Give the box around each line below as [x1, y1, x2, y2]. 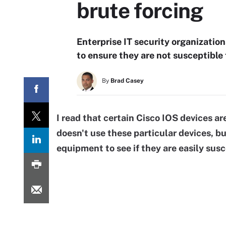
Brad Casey [110, 77, 144, 84]
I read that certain [56, 112, 136, 123]
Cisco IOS [136, 112, 178, 123]
